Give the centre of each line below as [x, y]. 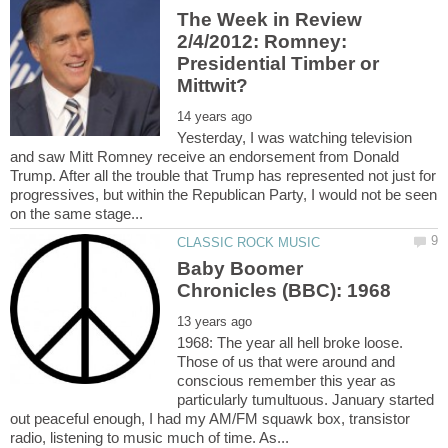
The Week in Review [270, 20]
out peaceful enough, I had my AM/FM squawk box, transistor [210, 418]
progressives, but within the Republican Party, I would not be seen [223, 195]
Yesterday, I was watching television [295, 138]
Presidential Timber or [278, 64]
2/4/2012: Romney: [262, 42]
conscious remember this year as [287, 380]
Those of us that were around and [286, 361]
